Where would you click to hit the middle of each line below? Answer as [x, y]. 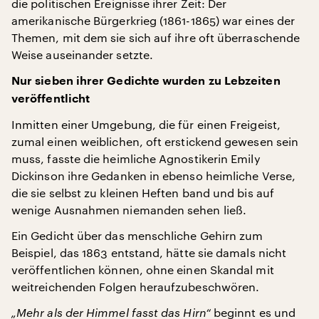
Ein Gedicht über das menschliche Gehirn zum [137, 235]
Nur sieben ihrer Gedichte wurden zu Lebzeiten [146, 81]
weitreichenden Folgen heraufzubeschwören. [136, 287]
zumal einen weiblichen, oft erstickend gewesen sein [155, 141]
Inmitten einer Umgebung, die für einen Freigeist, [146, 124]
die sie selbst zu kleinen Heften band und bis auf [143, 193]
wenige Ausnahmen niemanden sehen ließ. [129, 210]
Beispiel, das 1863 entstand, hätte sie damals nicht [149, 252]
